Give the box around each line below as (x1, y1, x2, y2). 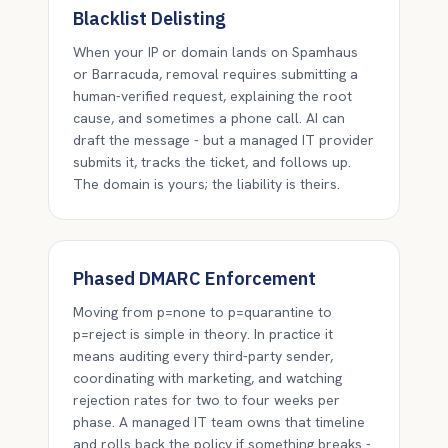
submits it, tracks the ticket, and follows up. (73, 153, 351, 171)
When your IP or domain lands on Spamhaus (73, 43, 358, 61)
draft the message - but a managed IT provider (73, 131, 374, 149)
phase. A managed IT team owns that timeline (73, 413, 365, 431)
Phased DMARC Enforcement (73, 267, 316, 290)
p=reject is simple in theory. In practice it (73, 325, 333, 343)
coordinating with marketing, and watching (73, 369, 342, 387)
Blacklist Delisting (73, 7, 226, 30)
